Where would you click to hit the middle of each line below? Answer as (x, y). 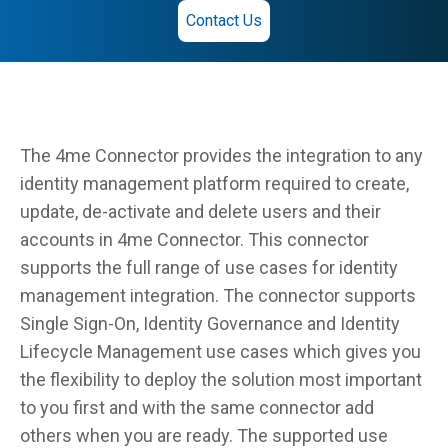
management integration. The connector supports (218, 295)
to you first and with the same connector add (197, 407)
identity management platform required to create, (214, 183)
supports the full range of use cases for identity (209, 267)
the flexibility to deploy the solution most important (221, 379)
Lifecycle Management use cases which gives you (220, 351)
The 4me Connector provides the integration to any (221, 155)
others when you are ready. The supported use (204, 435)
